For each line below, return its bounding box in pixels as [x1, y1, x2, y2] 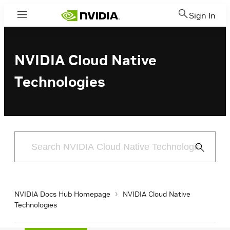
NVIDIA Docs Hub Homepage [14, 189, 110, 199]
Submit [194, 143, 215, 151]
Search [194, 156, 215, 163]
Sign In [189, 10, 216, 21]
